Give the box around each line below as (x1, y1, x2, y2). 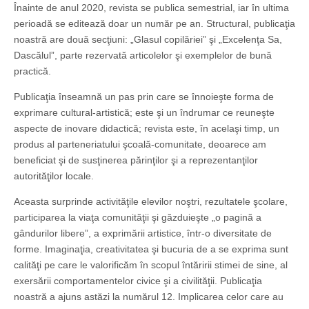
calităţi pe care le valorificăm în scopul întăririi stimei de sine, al (14, 259, 288, 271)
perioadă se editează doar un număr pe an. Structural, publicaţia (14, 18, 295, 30)
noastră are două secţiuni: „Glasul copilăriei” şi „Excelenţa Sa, (14, 34, 282, 46)
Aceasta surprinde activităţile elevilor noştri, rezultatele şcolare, (14, 196, 288, 208)
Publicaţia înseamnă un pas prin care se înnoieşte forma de (14, 91, 274, 103)
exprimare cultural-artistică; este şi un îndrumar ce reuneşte (14, 107, 275, 119)
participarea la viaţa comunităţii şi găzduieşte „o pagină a (14, 212, 261, 223)
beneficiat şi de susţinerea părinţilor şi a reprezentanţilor (14, 154, 258, 166)
